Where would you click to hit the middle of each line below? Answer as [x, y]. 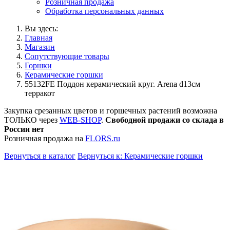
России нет [24, 129]
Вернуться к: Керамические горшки [140, 156]
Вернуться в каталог [40, 156]
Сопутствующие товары [67, 56]
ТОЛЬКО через [32, 120]
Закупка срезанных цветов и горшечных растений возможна [111, 111]
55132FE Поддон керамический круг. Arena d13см [112, 84]
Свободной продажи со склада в [165, 120]
